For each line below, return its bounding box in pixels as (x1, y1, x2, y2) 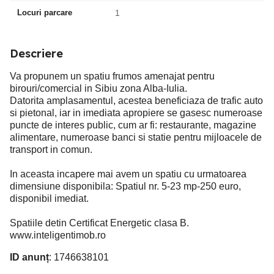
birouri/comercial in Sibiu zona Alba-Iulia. (10, 83, 187, 94)
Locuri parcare (17, 8, 72, 18)
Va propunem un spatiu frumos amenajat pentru (10, 71, 215, 82)
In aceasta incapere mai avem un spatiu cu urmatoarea (10, 169, 246, 180)
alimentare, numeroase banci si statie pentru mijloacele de (10, 132, 262, 143)
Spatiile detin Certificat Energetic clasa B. (10, 218, 189, 229)
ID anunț (10, 252, 49, 263)
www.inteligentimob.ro (10, 230, 106, 241)
